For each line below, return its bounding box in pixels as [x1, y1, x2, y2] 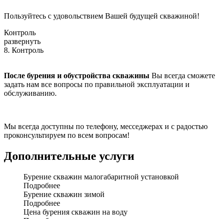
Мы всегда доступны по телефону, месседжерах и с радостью [4, 122, 208, 131]
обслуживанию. [4, 89, 57, 98]
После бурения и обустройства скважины [4, 71, 150, 80]
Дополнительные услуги [4, 150, 134, 163]
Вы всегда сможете [150, 71, 215, 80]
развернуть [4, 37, 41, 46]
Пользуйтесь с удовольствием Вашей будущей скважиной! [4, 12, 199, 21]
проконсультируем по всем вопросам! [4, 131, 130, 140]
